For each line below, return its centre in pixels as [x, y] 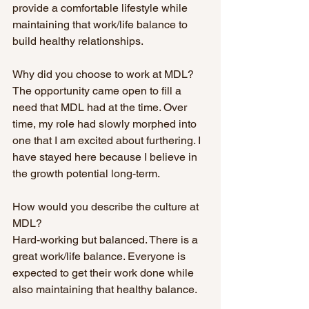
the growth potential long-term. [86, 174]
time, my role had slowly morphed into [106, 124]
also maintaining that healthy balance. [106, 290]
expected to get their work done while [104, 273]
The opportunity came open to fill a [98, 91]
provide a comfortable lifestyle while [101, 8]
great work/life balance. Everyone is [100, 257]
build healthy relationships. [79, 41]
